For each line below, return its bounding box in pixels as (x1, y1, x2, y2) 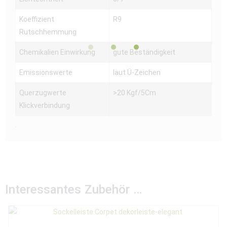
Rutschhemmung (19, 27, 77, 36)
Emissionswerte (19, 68, 72, 77)
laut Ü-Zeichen (113, 68, 161, 77)
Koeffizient (19, 15, 54, 23)
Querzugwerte (19, 88, 66, 97)
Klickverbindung (19, 101, 70, 109)
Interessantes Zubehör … (5, 182, 142, 197)
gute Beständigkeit (113, 48, 175, 56)
